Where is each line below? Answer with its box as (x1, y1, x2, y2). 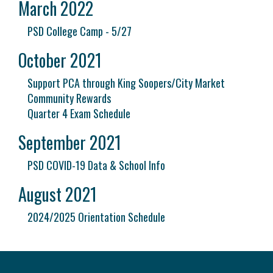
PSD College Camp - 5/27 (27, 23, 132, 39)
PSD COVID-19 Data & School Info (27, 157, 165, 173)
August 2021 (18, 182, 97, 207)
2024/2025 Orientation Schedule (27, 209, 165, 225)
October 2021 (18, 48, 102, 73)
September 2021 (18, 130, 121, 155)
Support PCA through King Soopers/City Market (27, 75, 225, 91)
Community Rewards (27, 90, 111, 106)
